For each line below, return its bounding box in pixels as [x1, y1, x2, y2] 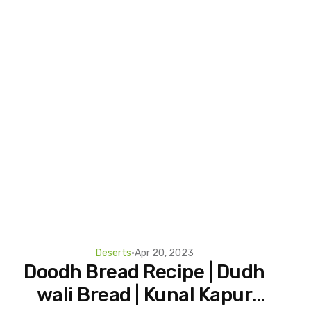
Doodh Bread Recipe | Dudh [24, 260, 265, 283]
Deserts [95, 246, 131, 259]
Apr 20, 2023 [134, 246, 194, 259]
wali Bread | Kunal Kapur [36, 283, 253, 306]
